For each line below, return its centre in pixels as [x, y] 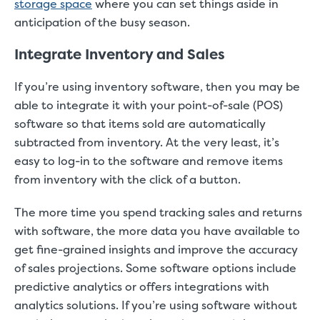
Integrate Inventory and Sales [121, 54]
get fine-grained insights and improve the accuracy [156, 249]
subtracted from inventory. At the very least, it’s [147, 142]
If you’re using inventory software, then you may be [157, 86]
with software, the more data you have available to [157, 231]
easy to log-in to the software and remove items [149, 161]
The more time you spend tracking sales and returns [158, 212]
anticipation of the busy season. [111, 22]
